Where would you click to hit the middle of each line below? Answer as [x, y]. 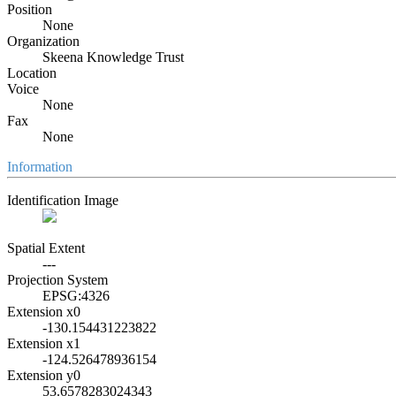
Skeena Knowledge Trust [113, 57]
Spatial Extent [46, 247]
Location [32, 72]
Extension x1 [44, 343]
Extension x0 [44, 311]
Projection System [57, 279]
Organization [43, 41]
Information [40, 166]
